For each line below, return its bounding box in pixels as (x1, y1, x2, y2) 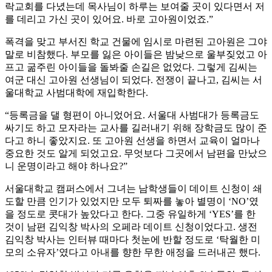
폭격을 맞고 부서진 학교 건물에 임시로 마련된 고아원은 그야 (5, 36, 267, 47)
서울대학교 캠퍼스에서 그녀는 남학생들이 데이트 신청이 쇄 (5, 183, 262, 194)
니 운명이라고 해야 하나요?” (5, 161, 127, 172)
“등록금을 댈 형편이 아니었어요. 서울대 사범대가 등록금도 (5, 110, 259, 121)
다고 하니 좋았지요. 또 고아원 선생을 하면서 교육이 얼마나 (5, 135, 260, 146)
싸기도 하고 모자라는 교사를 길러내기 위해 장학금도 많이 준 (5, 123, 267, 134)
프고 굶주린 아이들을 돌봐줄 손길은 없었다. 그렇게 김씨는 (5, 62, 257, 73)
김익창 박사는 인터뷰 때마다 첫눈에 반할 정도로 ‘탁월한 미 (5, 234, 260, 245)
